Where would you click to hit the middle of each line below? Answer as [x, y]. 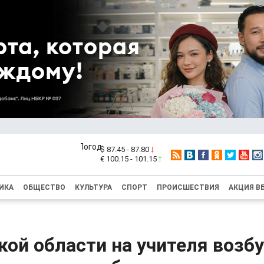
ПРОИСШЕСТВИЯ [188, 187]
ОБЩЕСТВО [44, 187]
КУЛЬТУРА [93, 187]
